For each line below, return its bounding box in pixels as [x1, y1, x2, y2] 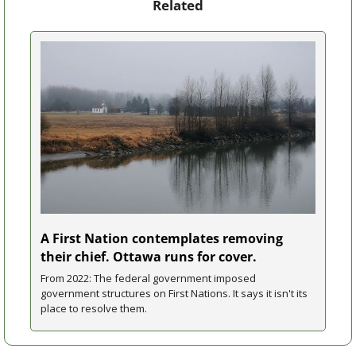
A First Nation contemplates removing [41, 230, 283, 248]
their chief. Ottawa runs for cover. [41, 248, 257, 266]
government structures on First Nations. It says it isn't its [41, 286, 308, 301]
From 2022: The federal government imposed [41, 271, 256, 286]
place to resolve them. [41, 301, 147, 316]
